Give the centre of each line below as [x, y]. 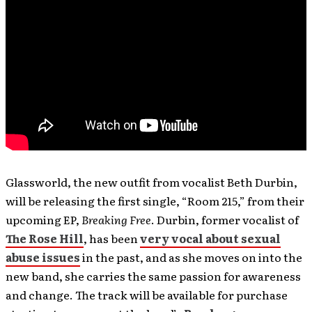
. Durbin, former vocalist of [225, 219]
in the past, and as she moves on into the [191, 257]
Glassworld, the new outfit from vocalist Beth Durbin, [151, 181]
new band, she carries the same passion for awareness [153, 275]
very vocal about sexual [210, 238]
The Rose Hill [45, 238]
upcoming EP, [44, 219]
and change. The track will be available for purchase [147, 294]
